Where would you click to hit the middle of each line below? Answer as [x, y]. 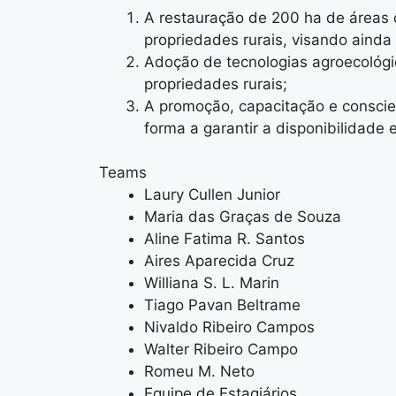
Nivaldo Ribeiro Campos [229, 327]
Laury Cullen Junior [212, 194]
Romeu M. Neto [199, 371]
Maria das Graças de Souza [243, 217]
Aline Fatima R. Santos [225, 239]
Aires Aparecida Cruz [219, 261]
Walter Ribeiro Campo [221, 349]
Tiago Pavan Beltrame [222, 305]
